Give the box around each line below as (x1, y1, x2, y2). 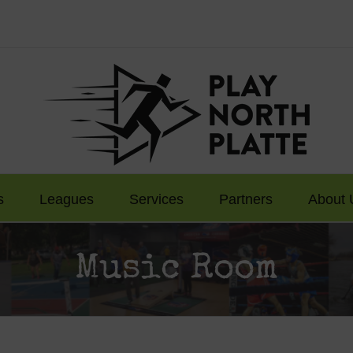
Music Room (75, 251, 278, 288)
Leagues (39, 191, 94, 207)
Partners (219, 191, 273, 207)
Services (129, 191, 184, 207)
